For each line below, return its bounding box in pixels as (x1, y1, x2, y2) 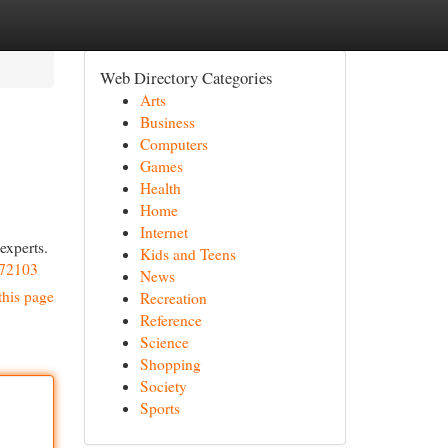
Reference (139, 310, 202, 330)
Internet (139, 222, 188, 242)
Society (139, 376, 187, 396)
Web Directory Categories (99, 66, 272, 89)
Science (139, 332, 189, 352)
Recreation (139, 288, 207, 308)
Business (139, 112, 195, 132)
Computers (139, 134, 208, 154)
